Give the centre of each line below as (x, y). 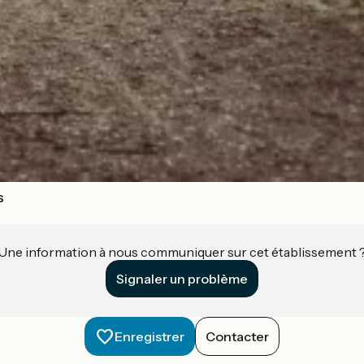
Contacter (237, 336)
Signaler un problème (182, 278)
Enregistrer (149, 336)
